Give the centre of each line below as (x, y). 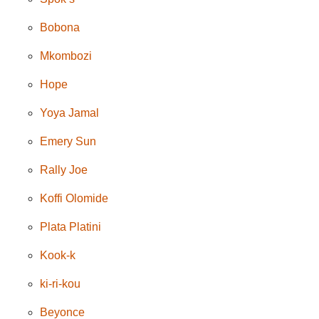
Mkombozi (66, 56)
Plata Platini (71, 226)
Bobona (60, 27)
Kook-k (58, 255)
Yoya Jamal (70, 113)
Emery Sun (68, 141)
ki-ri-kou (61, 283)
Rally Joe (64, 169)
